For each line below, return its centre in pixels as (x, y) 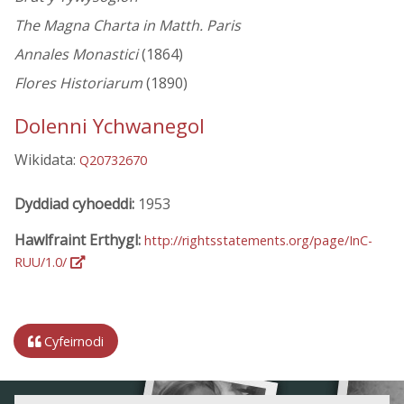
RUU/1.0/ (42, 262)
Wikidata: (47, 160)
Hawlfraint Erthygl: (79, 239)
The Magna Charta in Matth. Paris (128, 26)
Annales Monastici (76, 55)
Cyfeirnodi (72, 341)
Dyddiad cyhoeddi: (76, 203)
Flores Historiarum (78, 83)
